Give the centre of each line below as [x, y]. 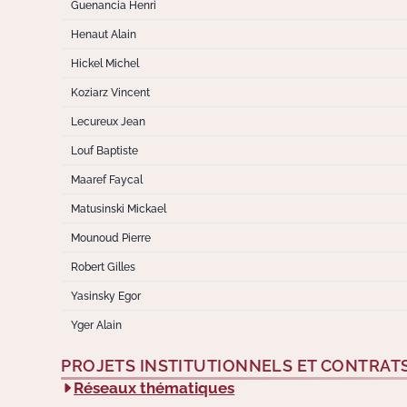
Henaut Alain [103, 35]
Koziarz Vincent [110, 93]
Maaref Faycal [106, 180]
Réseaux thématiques [154, 387]
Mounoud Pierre [110, 238]
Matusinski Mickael [118, 209]
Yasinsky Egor [105, 296]
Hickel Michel [104, 64]
